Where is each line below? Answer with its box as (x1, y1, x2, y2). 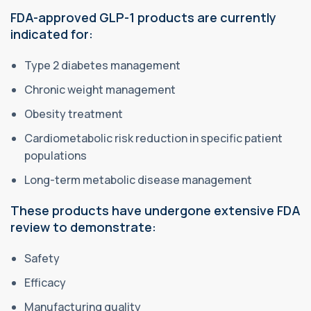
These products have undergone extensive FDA (10, 201, 301, 219)
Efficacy (24, 274, 66, 290)
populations (24, 147, 87, 163)
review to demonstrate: (10, 218, 156, 235)
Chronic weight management (24, 81, 176, 97)
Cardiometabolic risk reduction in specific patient (24, 130, 283, 146)
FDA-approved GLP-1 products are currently (10, 8, 276, 26)
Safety (24, 250, 60, 266)
